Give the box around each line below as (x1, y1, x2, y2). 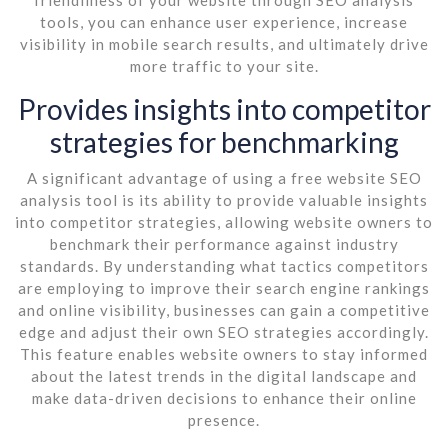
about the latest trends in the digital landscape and (31, 366, 417, 385)
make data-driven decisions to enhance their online (31, 388, 417, 407)
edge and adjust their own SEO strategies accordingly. (19, 322, 429, 341)
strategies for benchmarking (49, 124, 399, 159)
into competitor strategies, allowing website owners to (15, 212, 433, 231)
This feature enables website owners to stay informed (20, 344, 428, 363)
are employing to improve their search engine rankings (18, 278, 430, 297)
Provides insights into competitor (17, 91, 431, 126)
